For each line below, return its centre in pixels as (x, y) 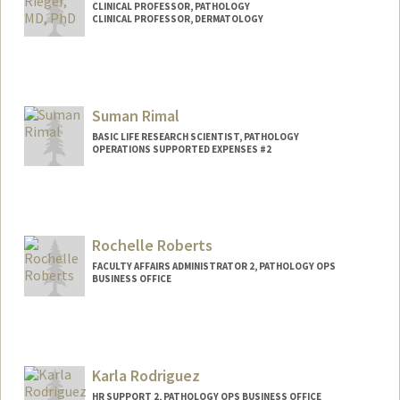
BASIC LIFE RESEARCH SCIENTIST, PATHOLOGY (195, 136)
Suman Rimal (135, 115)
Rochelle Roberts (152, 246)
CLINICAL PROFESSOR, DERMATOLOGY (177, 18)
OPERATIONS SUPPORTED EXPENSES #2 (181, 149)
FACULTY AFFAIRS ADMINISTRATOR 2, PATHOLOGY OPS (213, 267)
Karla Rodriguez (146, 376)
